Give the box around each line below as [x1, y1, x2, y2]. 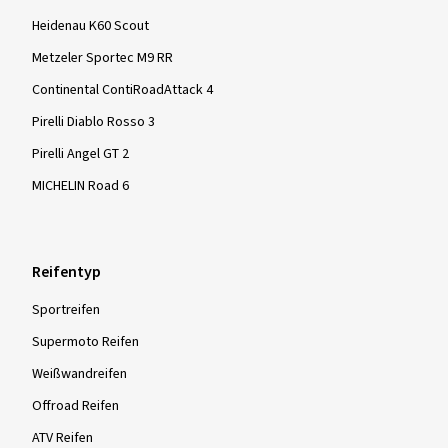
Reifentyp [32, 261, 101, 283]
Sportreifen [32, 300, 100, 320]
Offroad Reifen [32, 396, 119, 416]
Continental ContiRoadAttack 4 [32, 80, 213, 100]
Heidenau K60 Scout [32, 16, 149, 36]
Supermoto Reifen [32, 332, 139, 352]
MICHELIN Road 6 [32, 176, 129, 196]
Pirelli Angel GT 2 [32, 144, 129, 164]
